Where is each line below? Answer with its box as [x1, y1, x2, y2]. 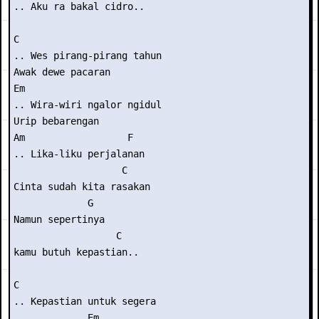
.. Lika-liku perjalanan [14, 148, 145, 159]
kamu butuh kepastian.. [14, 246, 139, 258]
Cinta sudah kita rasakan [14, 181, 150, 192]
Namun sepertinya [14, 214, 105, 225]
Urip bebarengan [14, 115, 99, 127]
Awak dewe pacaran [14, 66, 110, 78]
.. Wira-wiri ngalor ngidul [14, 99, 162, 110]
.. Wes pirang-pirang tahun [14, 50, 241, 61]
